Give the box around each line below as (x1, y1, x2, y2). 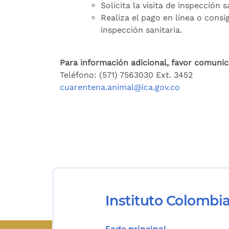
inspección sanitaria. (101, 25, 182, 35)
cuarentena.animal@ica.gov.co (60, 82, 180, 92)
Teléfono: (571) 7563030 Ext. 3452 (60, 70, 193, 80)
